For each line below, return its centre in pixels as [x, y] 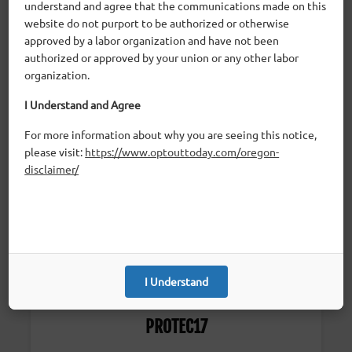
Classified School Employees [176, 107]
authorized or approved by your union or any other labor [162, 57]
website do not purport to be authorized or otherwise [157, 23]
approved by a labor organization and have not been [152, 40]
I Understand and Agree [83, 104]
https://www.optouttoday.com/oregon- [182, 152]
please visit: [55, 152]
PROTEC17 [176, 326]
